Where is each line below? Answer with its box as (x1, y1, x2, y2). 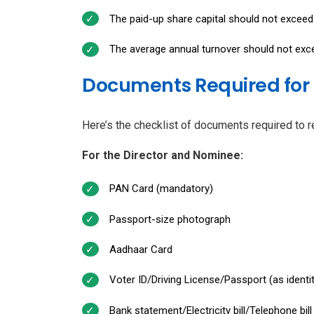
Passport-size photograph (109, 212, 231, 226)
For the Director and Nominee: (82, 149, 243, 163)
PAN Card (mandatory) (109, 182, 213, 196)
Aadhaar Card (109, 243, 172, 256)
